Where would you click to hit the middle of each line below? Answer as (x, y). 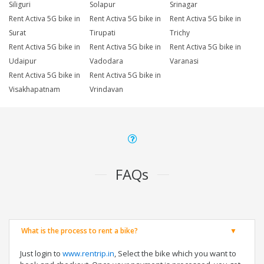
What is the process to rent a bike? (80, 231)
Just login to (41, 254)
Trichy (180, 33)
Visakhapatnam (34, 90)
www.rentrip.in (88, 254)
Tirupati (102, 33)
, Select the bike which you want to (175, 254)
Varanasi (184, 61)
